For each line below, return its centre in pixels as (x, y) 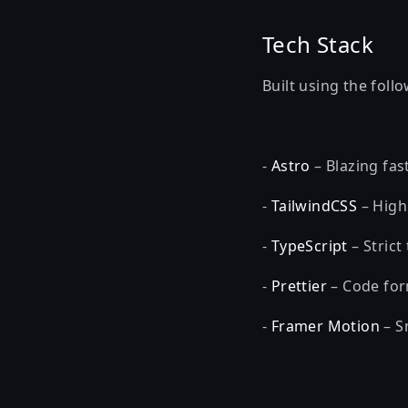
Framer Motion (326, 326)
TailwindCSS (314, 206)
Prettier (299, 286)
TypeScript (309, 246)
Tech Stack (318, 44)
